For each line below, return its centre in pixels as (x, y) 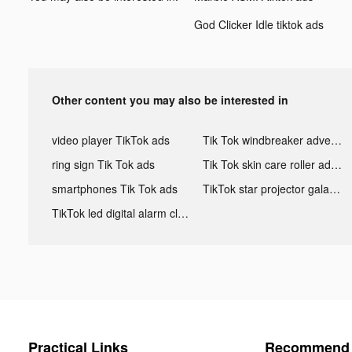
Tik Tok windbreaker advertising (336, 139)
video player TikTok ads (111, 139)
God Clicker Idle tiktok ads (259, 24)
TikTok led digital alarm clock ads (183, 213)
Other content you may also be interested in (170, 99)
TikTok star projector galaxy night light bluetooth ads (334, 188)
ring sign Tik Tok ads (103, 164)
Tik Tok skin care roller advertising (336, 164)
